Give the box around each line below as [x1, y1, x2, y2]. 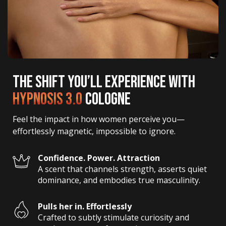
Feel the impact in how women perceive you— [13, 114, 185, 125]
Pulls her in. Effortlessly [38, 201, 132, 212]
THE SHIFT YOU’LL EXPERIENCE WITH [13, 72, 195, 93]
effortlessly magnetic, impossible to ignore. [13, 126, 176, 137]
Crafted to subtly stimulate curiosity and [38, 212, 191, 223]
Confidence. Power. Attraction [38, 152, 160, 164]
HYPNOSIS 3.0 [13, 89, 83, 110]
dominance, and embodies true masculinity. [38, 175, 200, 186]
